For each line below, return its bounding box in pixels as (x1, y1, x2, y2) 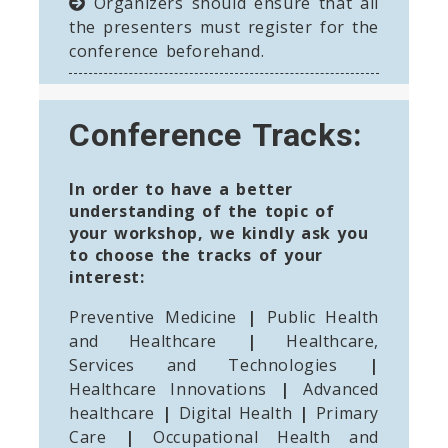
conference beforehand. (69, 39, 265, 62)
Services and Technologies (69, 353, 370, 376)
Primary (308, 401, 379, 424)
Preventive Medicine (69, 305, 247, 328)
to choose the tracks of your (69, 243, 323, 266)
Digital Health (171, 401, 300, 424)
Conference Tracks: (69, 115, 363, 154)
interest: (69, 265, 145, 288)
